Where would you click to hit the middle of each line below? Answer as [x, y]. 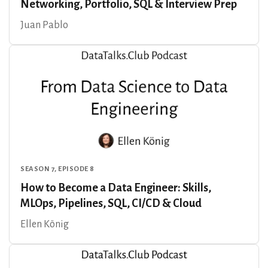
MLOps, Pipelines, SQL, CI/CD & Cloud [111, 203]
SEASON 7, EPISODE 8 [57, 169]
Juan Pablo [44, 25]
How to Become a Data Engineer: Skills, [116, 188]
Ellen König [45, 224]
